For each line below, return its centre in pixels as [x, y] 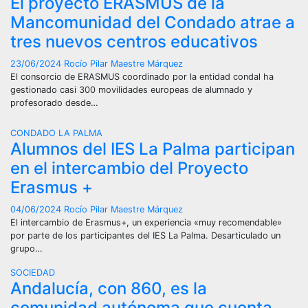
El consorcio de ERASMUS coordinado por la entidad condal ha [142, 77]
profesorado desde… [54, 103]
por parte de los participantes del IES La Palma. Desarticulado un [145, 235]
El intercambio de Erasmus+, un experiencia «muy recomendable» [146, 222]
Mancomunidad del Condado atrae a [153, 22]
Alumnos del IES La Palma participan [153, 149]
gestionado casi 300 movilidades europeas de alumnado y [131, 90]
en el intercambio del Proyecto [129, 168]
